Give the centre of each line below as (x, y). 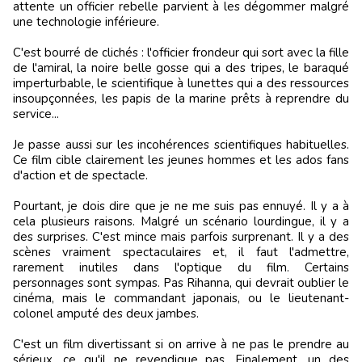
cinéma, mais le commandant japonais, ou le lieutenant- (181, 298)
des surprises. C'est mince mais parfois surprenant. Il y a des (181, 236)
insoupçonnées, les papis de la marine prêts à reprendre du (181, 98)
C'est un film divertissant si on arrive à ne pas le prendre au (181, 344)
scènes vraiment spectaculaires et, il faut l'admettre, (181, 252)
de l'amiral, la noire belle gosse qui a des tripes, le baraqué (181, 67)
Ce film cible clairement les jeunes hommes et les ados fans (181, 160)
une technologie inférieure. (86, 21)
